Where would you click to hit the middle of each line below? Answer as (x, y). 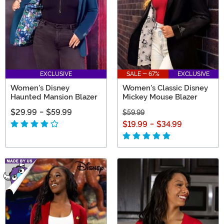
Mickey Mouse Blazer (160, 97)
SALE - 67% (143, 74)
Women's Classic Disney (165, 88)
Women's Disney (40, 88)
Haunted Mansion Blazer (54, 97)
